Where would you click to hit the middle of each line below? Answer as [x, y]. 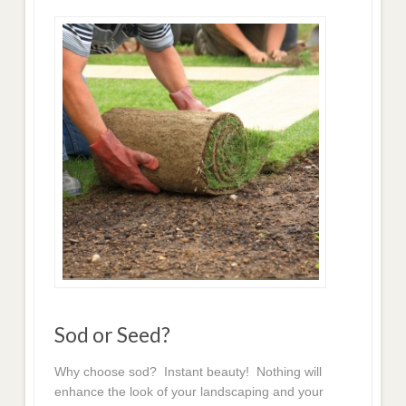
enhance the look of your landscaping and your [189, 392]
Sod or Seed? [113, 335]
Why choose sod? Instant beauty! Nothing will [188, 372]
